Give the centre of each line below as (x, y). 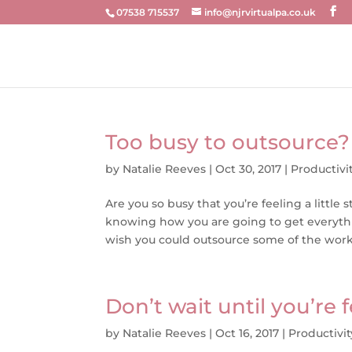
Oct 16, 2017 (247, 333)
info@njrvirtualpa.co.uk (260, 12)
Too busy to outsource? (228, 142)
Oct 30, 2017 (249, 169)
